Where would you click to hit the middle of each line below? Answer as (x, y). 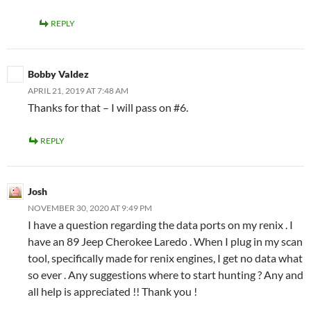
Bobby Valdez (58, 74)
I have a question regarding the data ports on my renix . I (160, 225)
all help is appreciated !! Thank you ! (112, 291)
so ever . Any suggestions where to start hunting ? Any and (166, 275)
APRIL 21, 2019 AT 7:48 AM (78, 91)
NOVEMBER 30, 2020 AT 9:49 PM (90, 208)
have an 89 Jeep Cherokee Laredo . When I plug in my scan (165, 241)
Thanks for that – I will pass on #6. (108, 107)
